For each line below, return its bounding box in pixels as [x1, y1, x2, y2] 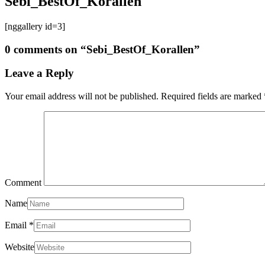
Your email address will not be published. [5, 91, 159, 101]
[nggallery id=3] [5, 21, 65, 31]
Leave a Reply [5, 67, 74, 80]
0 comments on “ [5, 43, 86, 56]
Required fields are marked [159, 91, 264, 101]
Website [5, 241, 34, 252]
